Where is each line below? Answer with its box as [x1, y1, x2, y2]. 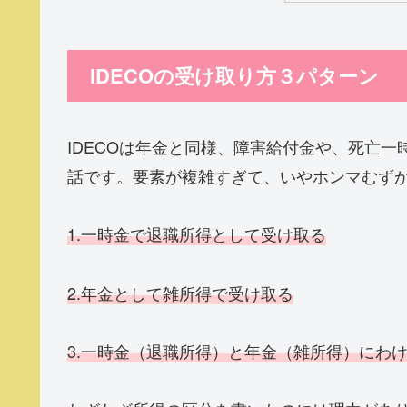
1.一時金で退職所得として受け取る [67, 222, 326, 246]
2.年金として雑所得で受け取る [67, 280, 293, 304]
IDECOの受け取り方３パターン [90, 61, 379, 91]
